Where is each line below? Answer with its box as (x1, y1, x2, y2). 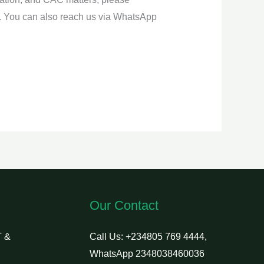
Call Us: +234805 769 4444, (89, 232, 207, 242)
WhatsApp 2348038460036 (89, 249, 204, 259)
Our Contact (89, 198, 159, 213)
